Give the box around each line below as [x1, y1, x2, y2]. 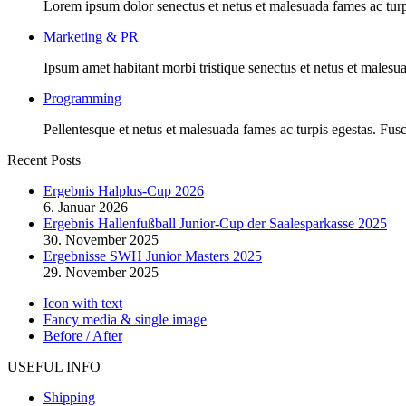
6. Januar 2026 [43, 198, 128, 215]
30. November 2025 [43, 231, 159, 247]
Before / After [43, 327, 122, 343]
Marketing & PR [43, 28, 139, 44]
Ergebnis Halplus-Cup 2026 [43, 182, 204, 198]
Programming [43, 90, 121, 106]
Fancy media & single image [43, 311, 207, 327]
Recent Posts [7, 151, 81, 168]
